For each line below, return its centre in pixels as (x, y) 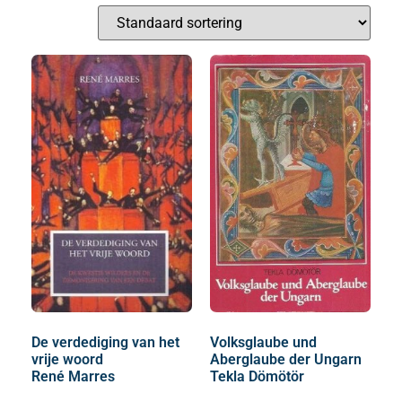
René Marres (73, 376)
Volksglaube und (263, 342)
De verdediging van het (105, 342)
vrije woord (67, 359)
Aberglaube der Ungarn (286, 359)
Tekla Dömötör (257, 376)
